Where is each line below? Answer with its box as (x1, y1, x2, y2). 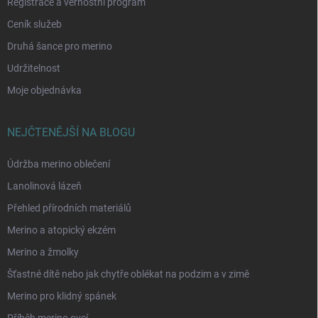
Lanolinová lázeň (7, 180, 82, 192)
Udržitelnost (7, 62, 60, 74)
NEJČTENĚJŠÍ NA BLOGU (7, 125, 135, 139)
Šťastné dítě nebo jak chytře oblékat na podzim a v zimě (7, 268, 249, 280)
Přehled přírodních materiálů (7, 202, 131, 214)
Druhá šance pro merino (7, 40, 112, 52)
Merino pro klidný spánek (7, 290, 116, 302)
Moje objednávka (7, 84, 82, 96)
